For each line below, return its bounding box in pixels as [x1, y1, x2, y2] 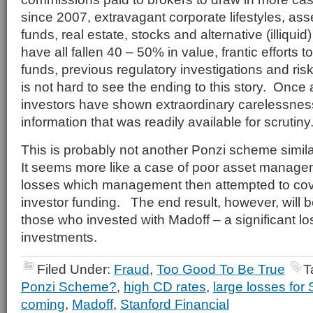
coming [21, 296, 65, 312]
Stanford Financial [120, 296, 229, 312]
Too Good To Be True [156, 261, 285, 277]
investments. [21, 229, 97, 245]
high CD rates [124, 279, 206, 294]
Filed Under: [37, 261, 114, 277]
